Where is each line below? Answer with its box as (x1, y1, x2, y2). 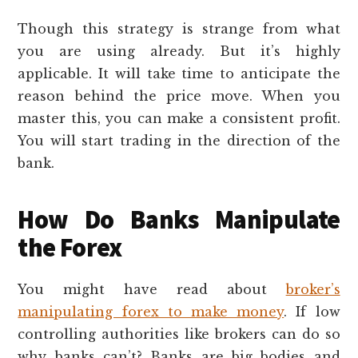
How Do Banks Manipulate (18, 203, 340, 236)
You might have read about (18, 280, 286, 297)
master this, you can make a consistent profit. (18, 109, 340, 126)
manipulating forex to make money (18, 303, 284, 320)
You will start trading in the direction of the (18, 132, 340, 149)
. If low (284, 303, 340, 320)
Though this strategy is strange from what (18, 20, 340, 37)
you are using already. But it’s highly (18, 42, 340, 59)
